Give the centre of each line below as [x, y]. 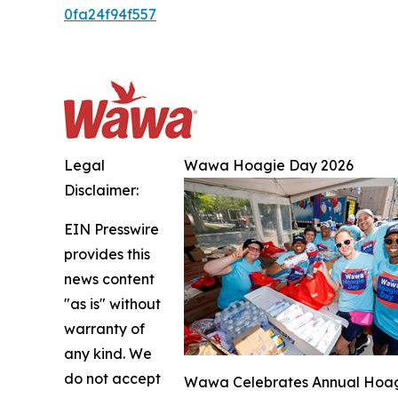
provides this [107, 254]
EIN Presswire [111, 229]
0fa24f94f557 [110, 14]
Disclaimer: [101, 190]
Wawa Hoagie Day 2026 [269, 165]
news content [109, 279]
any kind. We [108, 354]
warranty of [104, 329]
